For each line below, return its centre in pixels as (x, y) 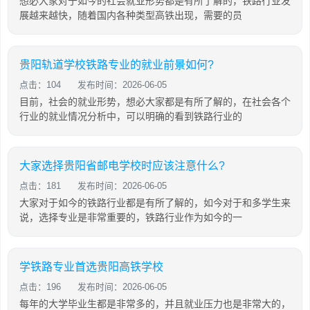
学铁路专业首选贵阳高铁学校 (91, 267)
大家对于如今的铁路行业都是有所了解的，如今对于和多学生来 (155, 203)
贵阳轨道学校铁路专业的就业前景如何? (117, 65)
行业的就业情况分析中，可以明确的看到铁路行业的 (131, 116)
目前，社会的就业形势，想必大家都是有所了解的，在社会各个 (155, 102)
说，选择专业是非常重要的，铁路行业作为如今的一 (131, 217)
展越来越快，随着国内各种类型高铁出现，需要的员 (131, 15)
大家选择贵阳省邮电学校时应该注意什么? (122, 166)
